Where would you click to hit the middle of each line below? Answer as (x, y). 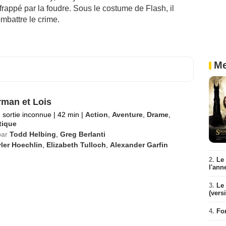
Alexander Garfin (139, 145)
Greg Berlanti (82, 134)
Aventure (127, 115)
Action (96, 115)
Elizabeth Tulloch (76, 145)
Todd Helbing (33, 134)
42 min (68, 115)
